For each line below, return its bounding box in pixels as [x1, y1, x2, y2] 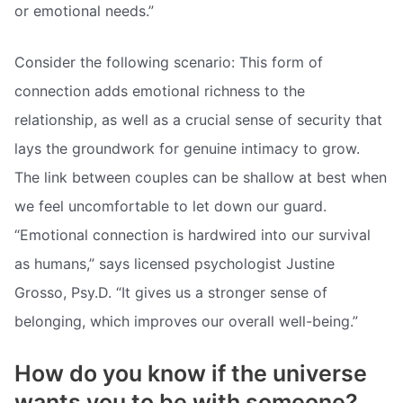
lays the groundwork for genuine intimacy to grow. [14, 139, 360, 158]
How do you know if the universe [14, 359, 367, 387]
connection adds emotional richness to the [14, 82, 305, 101]
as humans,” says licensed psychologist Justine [14, 255, 335, 273]
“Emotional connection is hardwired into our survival [14, 226, 371, 245]
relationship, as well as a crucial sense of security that [14, 111, 382, 130]
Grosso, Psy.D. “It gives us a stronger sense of [14, 283, 327, 302]
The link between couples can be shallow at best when [14, 168, 387, 187]
